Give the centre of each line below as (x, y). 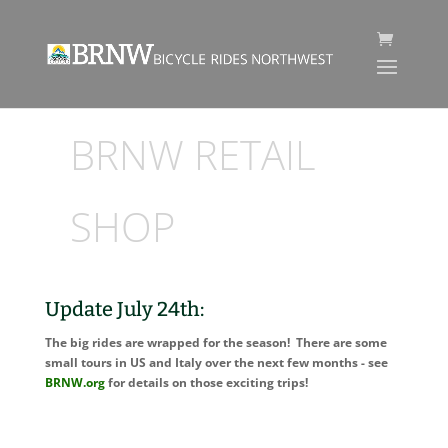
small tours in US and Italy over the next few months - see (216, 362)
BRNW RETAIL (192, 154)
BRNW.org (74, 382)
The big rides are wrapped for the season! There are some (215, 342)
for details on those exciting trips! (206, 382)
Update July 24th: (124, 309)
